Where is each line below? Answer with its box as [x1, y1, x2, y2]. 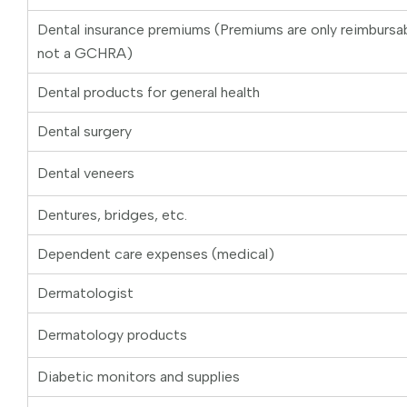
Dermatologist [37, 284, 134, 303]
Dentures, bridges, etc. [37, 206, 187, 224]
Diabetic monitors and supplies [37, 368, 240, 386]
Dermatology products [37, 326, 187, 344]
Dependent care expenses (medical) [37, 245, 274, 263]
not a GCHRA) [37, 45, 133, 63]
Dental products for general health [37, 84, 260, 102]
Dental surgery [37, 123, 132, 141]
